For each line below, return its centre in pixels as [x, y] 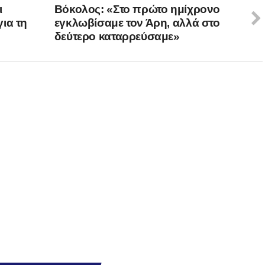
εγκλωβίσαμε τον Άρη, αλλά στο [137, 23]
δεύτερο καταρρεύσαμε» [117, 36]
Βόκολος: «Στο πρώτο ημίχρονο [137, 9]
